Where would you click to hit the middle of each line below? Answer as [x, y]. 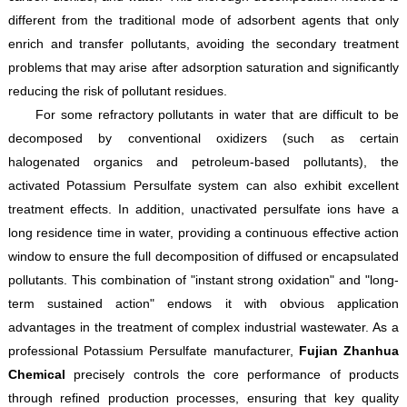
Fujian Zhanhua [349, 351]
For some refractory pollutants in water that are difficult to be [217, 115]
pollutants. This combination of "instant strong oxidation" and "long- [203, 280]
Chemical [36, 375]
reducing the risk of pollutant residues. [117, 91]
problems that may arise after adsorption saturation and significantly [203, 68]
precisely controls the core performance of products [232, 375]
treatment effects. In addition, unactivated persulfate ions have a [203, 209]
